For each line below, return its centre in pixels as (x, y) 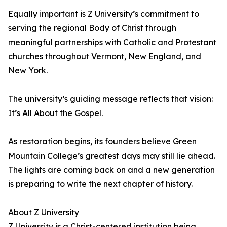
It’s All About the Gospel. (55, 113)
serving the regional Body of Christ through (92, 28)
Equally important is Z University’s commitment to (104, 14)
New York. (28, 71)
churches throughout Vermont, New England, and (105, 56)
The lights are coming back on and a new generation (111, 170)
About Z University (44, 213)
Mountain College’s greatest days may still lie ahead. (112, 156)
